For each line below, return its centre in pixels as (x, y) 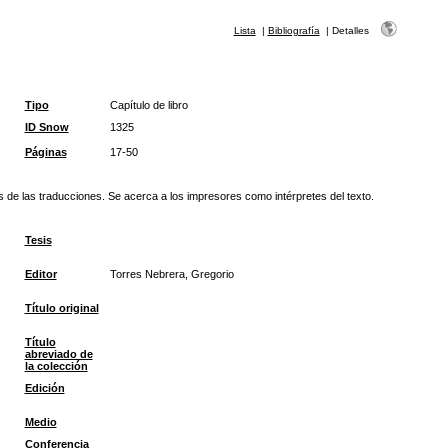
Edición (44, 388)
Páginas (45, 152)
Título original (61, 308)
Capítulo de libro (148, 105)
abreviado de (58, 354)
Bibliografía (293, 30)
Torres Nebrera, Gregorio (171, 274)
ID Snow (46, 127)
